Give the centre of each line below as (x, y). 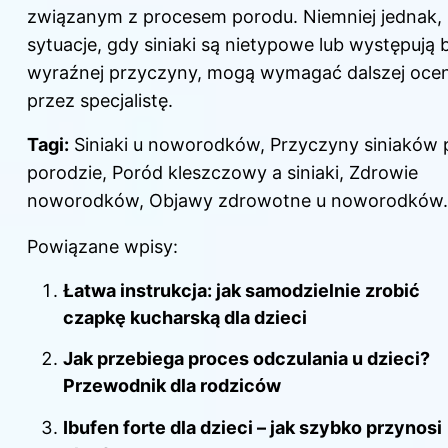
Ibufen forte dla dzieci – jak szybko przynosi (252, 427)
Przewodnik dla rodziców (172, 386)
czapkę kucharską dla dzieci (185, 317)
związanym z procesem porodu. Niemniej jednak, (234, 16)
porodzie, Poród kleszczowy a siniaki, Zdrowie (222, 172)
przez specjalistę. (100, 100)
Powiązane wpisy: (102, 246)
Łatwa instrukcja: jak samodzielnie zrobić (241, 290)
